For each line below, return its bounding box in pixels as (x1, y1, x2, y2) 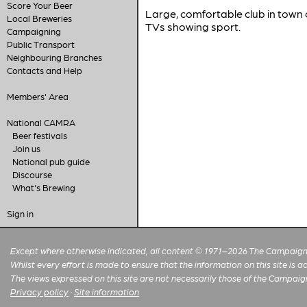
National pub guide (12, 156, 90, 167)
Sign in (6, 208, 34, 219)
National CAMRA (6, 117, 75, 127)
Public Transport (6, 39, 75, 49)
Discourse (12, 169, 52, 180)
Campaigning (6, 26, 61, 36)
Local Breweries (6, 13, 72, 23)
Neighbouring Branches (6, 52, 102, 62)
